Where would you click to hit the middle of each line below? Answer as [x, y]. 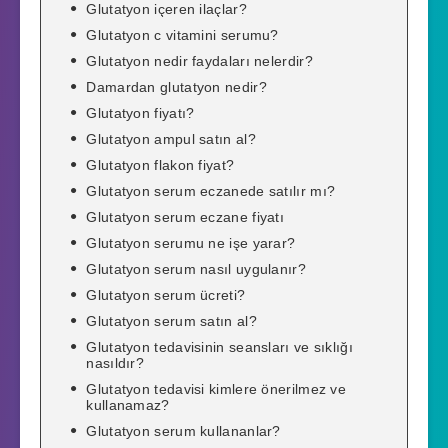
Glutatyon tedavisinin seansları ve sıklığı [219, 347]
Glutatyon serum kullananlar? [183, 431]
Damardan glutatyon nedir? [176, 87]
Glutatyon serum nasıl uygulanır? [196, 269]
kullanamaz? [128, 405]
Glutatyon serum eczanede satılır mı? [211, 191]
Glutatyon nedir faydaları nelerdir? [199, 61]
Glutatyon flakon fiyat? [160, 165]
